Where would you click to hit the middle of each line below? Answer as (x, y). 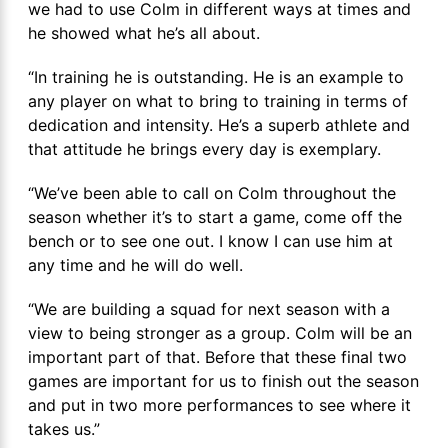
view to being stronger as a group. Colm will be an (220, 333)
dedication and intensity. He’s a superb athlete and (219, 125)
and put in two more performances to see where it (219, 405)
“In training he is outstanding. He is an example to (216, 77)
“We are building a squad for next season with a (209, 309)
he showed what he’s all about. (144, 33)
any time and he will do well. (135, 265)
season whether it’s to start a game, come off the (215, 217)
